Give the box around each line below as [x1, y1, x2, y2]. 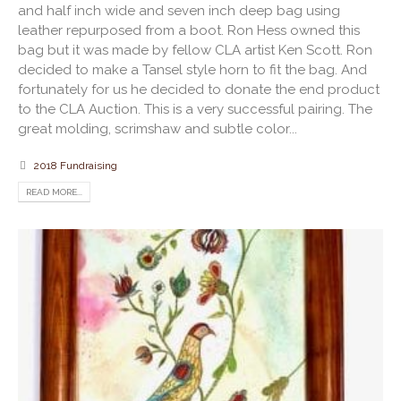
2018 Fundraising [33, 158, 117, 172]
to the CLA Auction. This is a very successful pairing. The [18, 100, 372, 117]
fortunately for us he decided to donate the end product [18, 81, 380, 98]
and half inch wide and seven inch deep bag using [18, 2, 340, 19]
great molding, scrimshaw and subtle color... [18, 120, 297, 137]
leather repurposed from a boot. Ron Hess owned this [18, 21, 360, 38]
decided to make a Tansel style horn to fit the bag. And [18, 61, 367, 78]
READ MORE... [26, 186, 82, 197]
